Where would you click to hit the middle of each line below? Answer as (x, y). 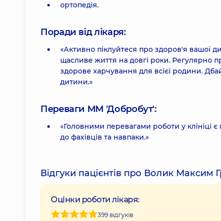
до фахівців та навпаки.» (105, 137)
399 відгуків (115, 215)
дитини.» (76, 82)
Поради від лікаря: (83, 32)
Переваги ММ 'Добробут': (98, 109)
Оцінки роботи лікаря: (95, 200)
